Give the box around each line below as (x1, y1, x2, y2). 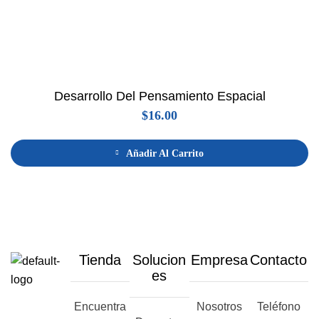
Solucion (132, 252, 187, 268)
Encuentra (73, 300, 126, 313)
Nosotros (196, 300, 242, 313)
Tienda (78, 252, 121, 268)
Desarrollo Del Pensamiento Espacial (53, 88, 266, 103)
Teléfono (256, 300, 300, 313)
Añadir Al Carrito (126, 147, 204, 159)
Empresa (190, 252, 248, 268)
